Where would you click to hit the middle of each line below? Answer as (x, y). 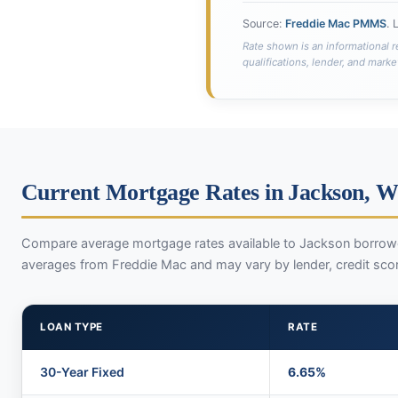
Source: (264, 24)
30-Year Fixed (82, 372)
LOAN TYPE (72, 327)
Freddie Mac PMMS (336, 24)
